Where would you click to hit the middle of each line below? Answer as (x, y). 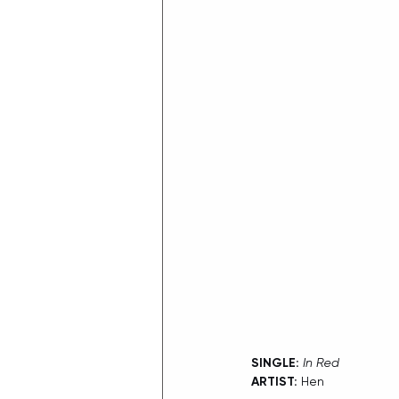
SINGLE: (275, 363)
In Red (321, 363)
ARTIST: (274, 382)
